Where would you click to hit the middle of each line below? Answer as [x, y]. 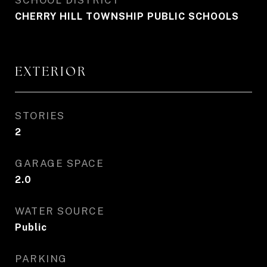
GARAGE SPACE [59, 163]
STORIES [40, 116]
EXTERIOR [51, 71]
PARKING [41, 259]
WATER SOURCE [60, 211]
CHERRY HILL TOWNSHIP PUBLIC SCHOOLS [127, 16]
